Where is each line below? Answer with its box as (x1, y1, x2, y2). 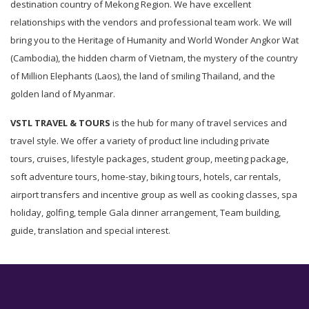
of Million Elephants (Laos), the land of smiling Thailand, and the (10, 70, 275, 82)
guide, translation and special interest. (10, 224, 170, 237)
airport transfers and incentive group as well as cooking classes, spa (10, 188, 297, 201)
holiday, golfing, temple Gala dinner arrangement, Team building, (10, 206, 281, 219)
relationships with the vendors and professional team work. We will (10, 16, 292, 28)
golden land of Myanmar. (10, 88, 115, 100)
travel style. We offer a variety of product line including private (10, 134, 270, 147)
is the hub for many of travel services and (110, 117, 287, 129)
